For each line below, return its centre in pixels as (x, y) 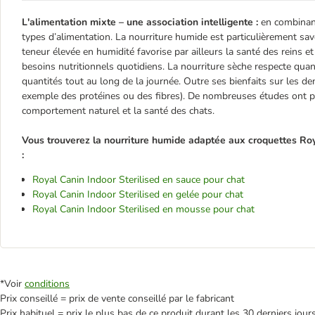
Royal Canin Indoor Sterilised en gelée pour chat (138, 194)
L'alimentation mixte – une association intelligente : (140, 22)
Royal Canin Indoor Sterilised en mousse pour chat (143, 209)
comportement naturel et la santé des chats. (118, 110)
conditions (47, 283)
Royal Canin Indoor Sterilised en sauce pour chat (139, 179)
